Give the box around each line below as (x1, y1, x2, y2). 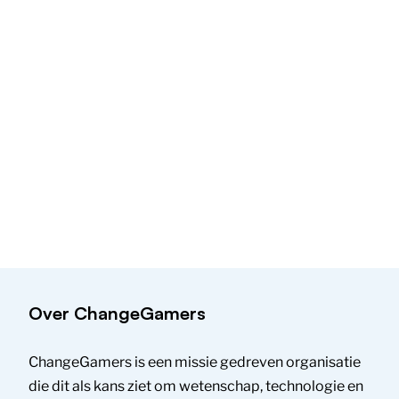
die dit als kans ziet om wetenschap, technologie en (28, 378, 364, 395)
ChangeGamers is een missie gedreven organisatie (28, 354, 362, 370)
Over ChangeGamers (28, 302, 207, 324)
